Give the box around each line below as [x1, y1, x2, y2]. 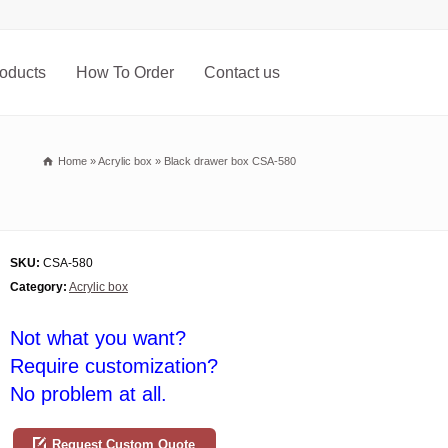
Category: [10, 280, 67, 295]
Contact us [204, 64, 280, 81]
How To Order [76, 64, 174, 81]
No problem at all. [10, 383, 167, 406]
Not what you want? [10, 327, 186, 350]
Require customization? [10, 355, 218, 378]
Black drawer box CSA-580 [164, 155, 296, 167]
